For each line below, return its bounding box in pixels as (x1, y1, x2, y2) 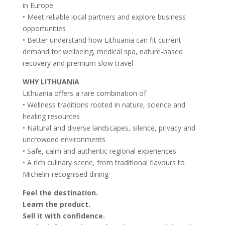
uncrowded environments (22, 135, 105, 144)
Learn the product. (22, 199, 90, 209)
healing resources (22, 111, 80, 121)
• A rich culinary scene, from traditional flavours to (22, 158, 185, 167)
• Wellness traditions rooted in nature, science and (22, 100, 185, 109)
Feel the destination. (22, 188, 98, 197)
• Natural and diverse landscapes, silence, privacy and (22, 123, 195, 133)
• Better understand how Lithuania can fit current (22, 35, 181, 45)
